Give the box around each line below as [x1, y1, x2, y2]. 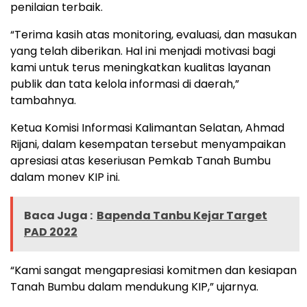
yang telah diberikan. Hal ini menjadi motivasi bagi [10, 43, 275, 60]
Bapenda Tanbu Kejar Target [97, 208, 267, 224]
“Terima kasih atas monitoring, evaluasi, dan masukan [10, 27, 297, 43]
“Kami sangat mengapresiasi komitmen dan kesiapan [10, 262, 297, 279]
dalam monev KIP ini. [10, 169, 120, 186]
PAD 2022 [24, 224, 77, 241]
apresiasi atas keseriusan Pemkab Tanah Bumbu [10, 153, 271, 169]
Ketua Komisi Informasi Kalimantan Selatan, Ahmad [10, 120, 284, 136]
